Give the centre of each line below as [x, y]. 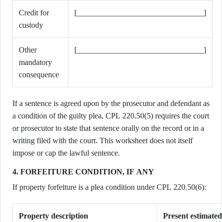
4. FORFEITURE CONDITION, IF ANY [83, 172]
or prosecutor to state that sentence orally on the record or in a [108, 128]
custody [31, 25]
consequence [39, 75]
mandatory [35, 62]
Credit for [34, 13]
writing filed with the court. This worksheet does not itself [103, 140]
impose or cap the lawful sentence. [66, 153]
